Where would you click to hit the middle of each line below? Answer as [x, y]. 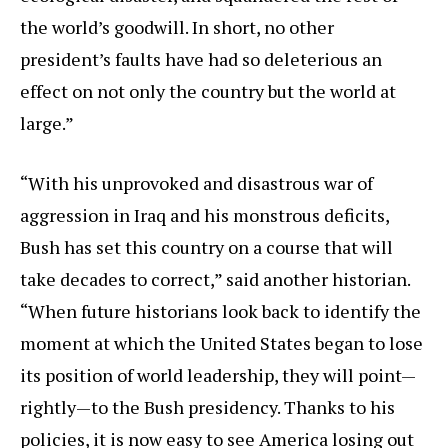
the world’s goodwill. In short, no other [177, 27]
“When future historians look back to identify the [220, 311]
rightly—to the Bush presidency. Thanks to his [207, 407]
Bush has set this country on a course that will [206, 247]
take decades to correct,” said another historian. [215, 279]
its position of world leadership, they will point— [218, 375]
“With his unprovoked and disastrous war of [196, 183]
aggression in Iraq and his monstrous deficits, [204, 215]
